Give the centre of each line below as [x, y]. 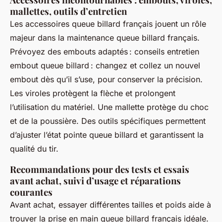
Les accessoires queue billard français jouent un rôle [108, 24]
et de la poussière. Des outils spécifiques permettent [108, 121]
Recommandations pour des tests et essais [100, 169]
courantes [31, 192]
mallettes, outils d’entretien [68, 11]
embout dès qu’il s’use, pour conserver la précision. [106, 79]
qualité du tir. [34, 149]
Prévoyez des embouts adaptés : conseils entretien [105, 52]
